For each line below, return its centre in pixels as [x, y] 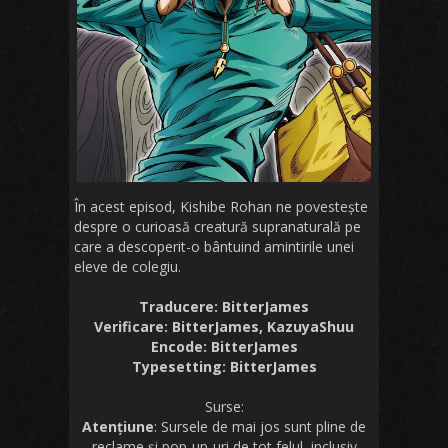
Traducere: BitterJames [224, 306]
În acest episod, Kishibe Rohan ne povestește [221, 206]
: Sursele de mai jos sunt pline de [260, 426]
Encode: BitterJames [224, 346]
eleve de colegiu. [127, 266]
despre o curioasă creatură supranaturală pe [217, 226]
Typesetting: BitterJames [224, 366]
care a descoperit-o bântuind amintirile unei [214, 246]
